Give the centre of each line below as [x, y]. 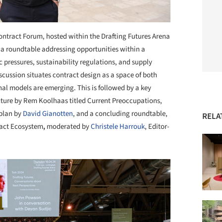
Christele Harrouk [118, 127]
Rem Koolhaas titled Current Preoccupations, [93, 101]
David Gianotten [48, 114]
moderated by [68, 127]
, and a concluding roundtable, [120, 114]
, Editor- [157, 127]
